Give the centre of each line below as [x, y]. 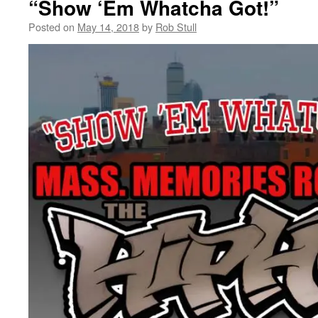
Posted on [51, 27]
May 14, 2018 [108, 27]
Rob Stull [176, 27]
